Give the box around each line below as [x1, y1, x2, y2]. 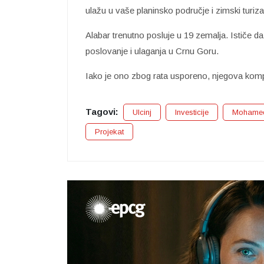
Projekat [95, 127, 124, 136]
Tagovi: [85, 106, 118, 117]
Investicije [175, 107, 209, 117]
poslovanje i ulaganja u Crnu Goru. [85, 45, 219, 56]
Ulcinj [133, 107, 151, 117]
